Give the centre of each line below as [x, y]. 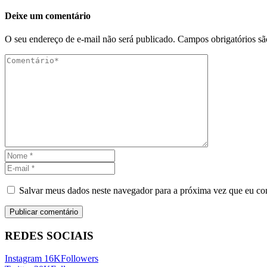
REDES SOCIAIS [49, 235]
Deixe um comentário [48, 15]
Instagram [23, 259]
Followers [80, 259]
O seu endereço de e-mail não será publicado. [90, 39]
